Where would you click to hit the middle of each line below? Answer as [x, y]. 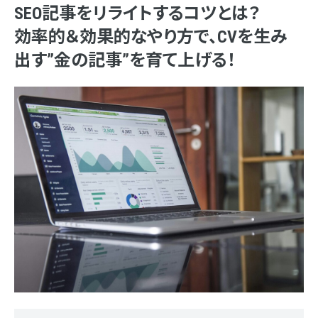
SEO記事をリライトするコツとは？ [137, 13]
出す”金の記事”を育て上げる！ [125, 60]
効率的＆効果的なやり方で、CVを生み [151, 37]
